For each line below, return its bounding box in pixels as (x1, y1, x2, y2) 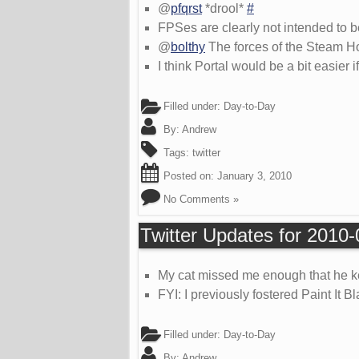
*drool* (202, 2, 247, 16)
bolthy (171, 40, 205, 54)
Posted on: (160, 170, 217, 183)
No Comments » (163, 193, 239, 206)
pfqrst (171, 2, 202, 16)
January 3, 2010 (217, 170, 292, 183)
